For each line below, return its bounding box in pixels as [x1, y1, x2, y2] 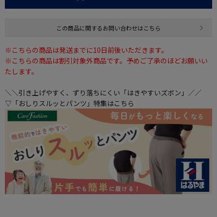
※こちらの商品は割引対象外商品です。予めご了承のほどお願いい [5, 56, 208, 66]
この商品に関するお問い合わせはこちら [56, 24, 161, 32]
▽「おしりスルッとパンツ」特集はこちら [5, 98, 134, 108]
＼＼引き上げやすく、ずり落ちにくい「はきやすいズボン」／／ [5, 88, 201, 98]
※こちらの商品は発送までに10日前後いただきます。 [5, 45, 168, 55]
